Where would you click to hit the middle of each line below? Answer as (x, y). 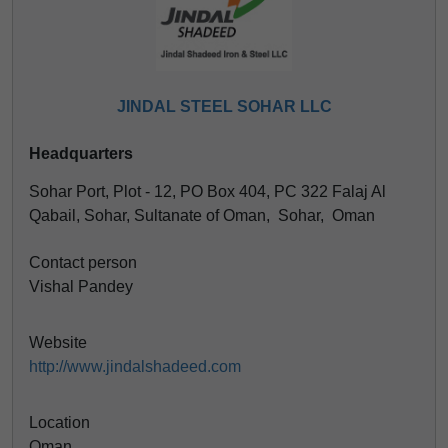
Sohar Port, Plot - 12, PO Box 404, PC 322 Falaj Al (207, 191)
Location (59, 422)
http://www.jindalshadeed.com (135, 366)
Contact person (83, 262)
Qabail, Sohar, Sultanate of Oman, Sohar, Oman (202, 215)
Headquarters (81, 153)
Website (58, 342)
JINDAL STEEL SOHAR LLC (224, 106)
